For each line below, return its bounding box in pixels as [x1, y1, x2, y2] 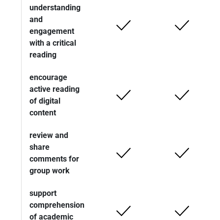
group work [29, 166, 70, 176]
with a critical [29, 38, 76, 48]
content [29, 108, 56, 118]
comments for [29, 154, 79, 164]
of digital [29, 96, 60, 106]
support [29, 189, 56, 198]
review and [29, 131, 68, 140]
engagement [29, 27, 74, 36]
